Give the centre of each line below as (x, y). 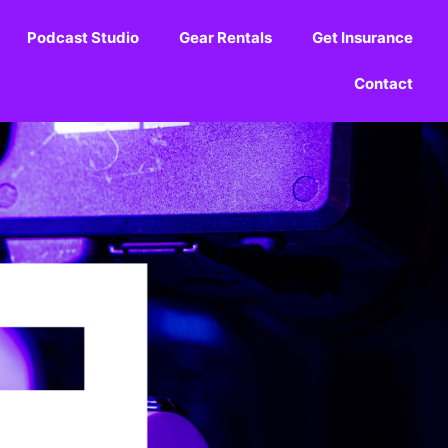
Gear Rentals (225, 37)
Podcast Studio (82, 37)
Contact (383, 83)
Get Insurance (362, 37)
